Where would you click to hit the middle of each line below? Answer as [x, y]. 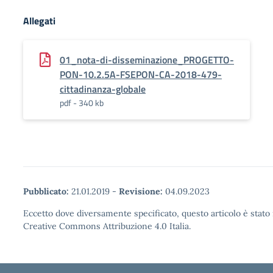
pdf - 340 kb [82, 103]
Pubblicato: [46, 191]
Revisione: [141, 191]
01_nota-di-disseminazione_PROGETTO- [147, 60]
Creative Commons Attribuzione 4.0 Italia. [107, 226]
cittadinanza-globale [103, 89]
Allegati [39, 21]
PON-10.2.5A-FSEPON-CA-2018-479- [141, 74]
